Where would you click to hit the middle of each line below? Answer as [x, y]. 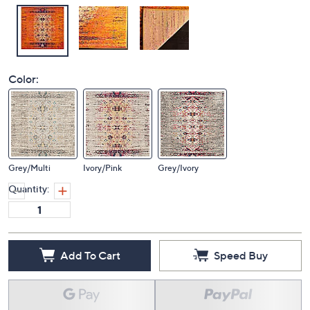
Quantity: [29, 189]
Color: [24, 79]
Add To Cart [90, 255]
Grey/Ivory [178, 168]
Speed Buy [241, 255]
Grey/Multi [29, 168]
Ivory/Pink [102, 168]
